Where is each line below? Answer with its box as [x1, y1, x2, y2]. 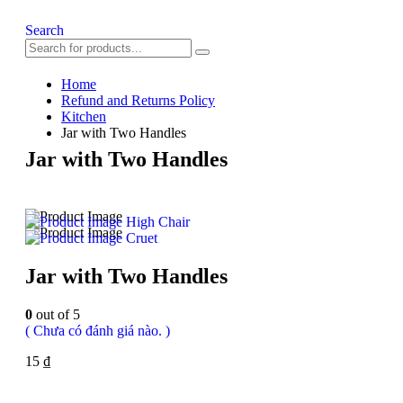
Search [25, 22, 64, 39]
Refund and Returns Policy [61, 93, 215, 109]
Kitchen [61, 109, 106, 125]
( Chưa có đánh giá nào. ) [25, 322, 170, 338]
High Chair [126, 213, 190, 229]
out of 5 [32, 306, 80, 322]
